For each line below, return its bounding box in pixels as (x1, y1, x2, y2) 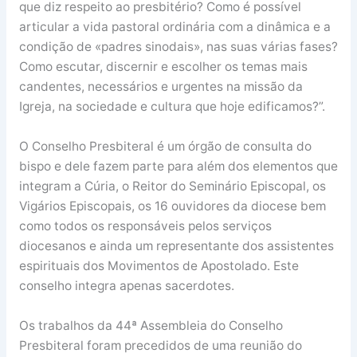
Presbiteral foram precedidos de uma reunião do (18, 337, 302, 353)
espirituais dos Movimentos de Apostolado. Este (18, 258, 299, 274)
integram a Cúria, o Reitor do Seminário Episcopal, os (18, 178, 326, 194)
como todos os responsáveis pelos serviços (18, 218, 272, 234)
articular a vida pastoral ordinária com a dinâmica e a (18, 19, 331, 35)
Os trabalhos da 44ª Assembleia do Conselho (18, 317, 283, 333)
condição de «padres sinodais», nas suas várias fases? (18, 39, 338, 55)
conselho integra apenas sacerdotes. (18, 278, 234, 294)
